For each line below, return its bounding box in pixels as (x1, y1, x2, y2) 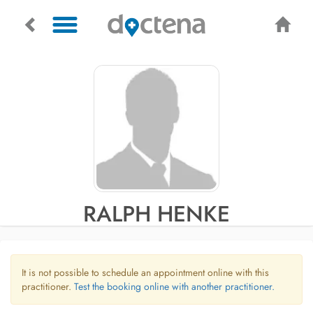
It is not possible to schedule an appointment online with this (22, 265, 269, 279)
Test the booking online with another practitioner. (74, 279, 275, 293)
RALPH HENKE (83, 198, 230, 230)
